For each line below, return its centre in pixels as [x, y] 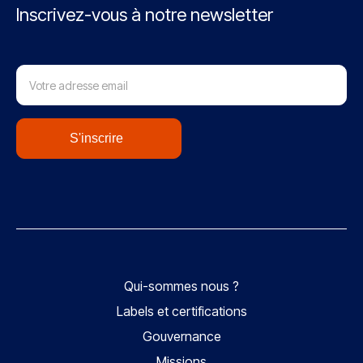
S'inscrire [97, 138]
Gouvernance [181, 336]
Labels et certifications [181, 311]
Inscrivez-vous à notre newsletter [145, 14]
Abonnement [57, 61]
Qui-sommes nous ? [181, 286]
